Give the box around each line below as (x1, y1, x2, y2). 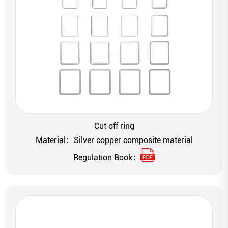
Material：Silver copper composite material (35, 135, 193, 146)
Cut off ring (94, 121, 134, 131)
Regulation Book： (73, 153, 140, 163)
